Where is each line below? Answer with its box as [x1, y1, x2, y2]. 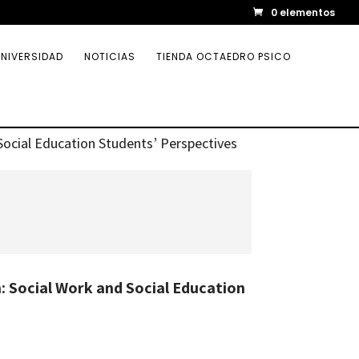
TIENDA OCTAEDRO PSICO [156, 50, 291, 63]
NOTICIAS [84, 50, 135, 63]
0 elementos [271, 6, 335, 19]
